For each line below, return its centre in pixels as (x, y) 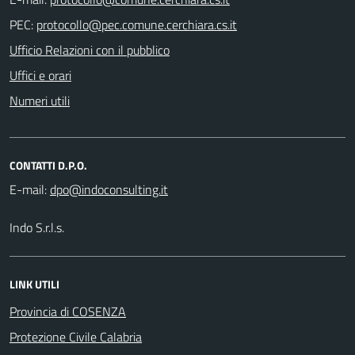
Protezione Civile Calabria (76, 336)
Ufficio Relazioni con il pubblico (90, 50)
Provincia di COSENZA (68, 311)
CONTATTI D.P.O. (48, 165)
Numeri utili (40, 100)
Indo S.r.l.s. (37, 227)
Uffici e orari (40, 75)
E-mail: (28, 189)
